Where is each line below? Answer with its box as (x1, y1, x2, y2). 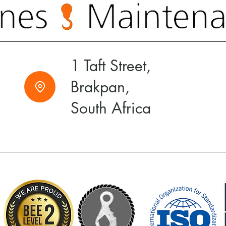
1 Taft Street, (71, 55, 151, 76)
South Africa (71, 98, 151, 118)
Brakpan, (71, 77, 130, 97)
